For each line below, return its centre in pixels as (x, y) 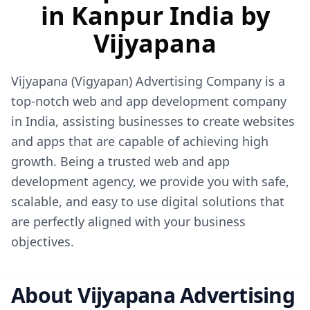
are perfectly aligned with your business (128, 221)
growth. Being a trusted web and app (120, 161)
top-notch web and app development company (149, 101)
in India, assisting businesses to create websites (153, 121)
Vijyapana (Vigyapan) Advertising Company (136, 81)
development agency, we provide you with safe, (150, 181)
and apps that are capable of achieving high (140, 141)
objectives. (43, 241)
